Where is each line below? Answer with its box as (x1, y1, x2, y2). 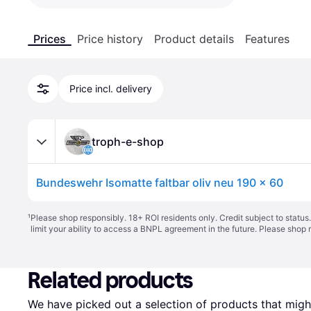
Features (245, 32, 289, 46)
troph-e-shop (92, 134, 164, 149)
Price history (77, 32, 143, 46)
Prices (33, 32, 66, 46)
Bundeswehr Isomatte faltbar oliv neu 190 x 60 (36, 176, 283, 190)
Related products (28, 267, 194, 294)
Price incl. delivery (69, 83, 152, 94)
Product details (154, 32, 234, 46)
